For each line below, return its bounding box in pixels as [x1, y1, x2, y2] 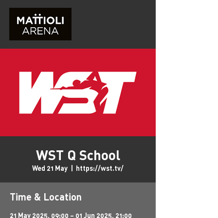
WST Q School [36, 146, 120, 163]
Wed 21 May [32, 164, 68, 172]
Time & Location [10, 191, 82, 202]
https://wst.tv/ [76, 164, 124, 172]
